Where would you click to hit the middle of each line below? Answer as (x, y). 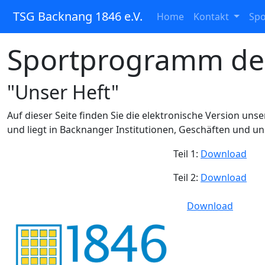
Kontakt (212, 17)
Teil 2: (187, 177)
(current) (203, 16)
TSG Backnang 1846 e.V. (78, 16)
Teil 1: (187, 154)
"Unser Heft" (63, 92)
